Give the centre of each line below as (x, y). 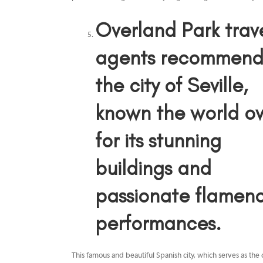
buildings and (153, 168)
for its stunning (158, 141)
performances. (158, 224)
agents (125, 58)
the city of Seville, (171, 86)
